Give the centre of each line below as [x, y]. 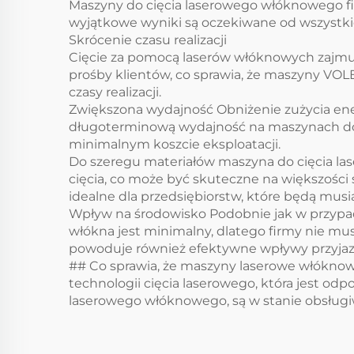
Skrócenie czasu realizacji [148, 40]
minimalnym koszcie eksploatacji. [175, 144]
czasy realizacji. [115, 92]
